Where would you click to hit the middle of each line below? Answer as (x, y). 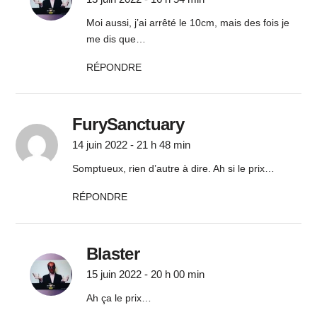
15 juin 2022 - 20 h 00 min (145, 274)
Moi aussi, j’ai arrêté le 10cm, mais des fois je (188, 22)
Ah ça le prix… (119, 298)
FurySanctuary (128, 124)
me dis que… (116, 39)
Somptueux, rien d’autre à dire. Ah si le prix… (173, 168)
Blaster (113, 253)
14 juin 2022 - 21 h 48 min (131, 144)
